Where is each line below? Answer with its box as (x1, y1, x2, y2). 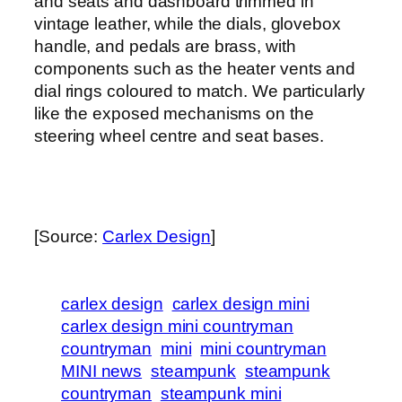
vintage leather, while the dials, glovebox (34, 13, 341, 33)
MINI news (61, 361, 143, 380)
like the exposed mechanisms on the (34, 103, 314, 123)
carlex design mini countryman (61, 316, 294, 336)
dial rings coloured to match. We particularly (34, 81, 365, 100)
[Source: (34, 226, 103, 246)
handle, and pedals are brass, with (34, 36, 296, 56)
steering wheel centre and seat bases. (34, 126, 325, 145)
